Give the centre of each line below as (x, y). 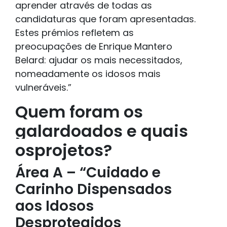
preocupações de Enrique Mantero (94, 47)
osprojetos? (64, 150)
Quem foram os (79, 112)
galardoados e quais (102, 131)
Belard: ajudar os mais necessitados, (99, 60)
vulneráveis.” (43, 88)
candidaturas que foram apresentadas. (105, 19)
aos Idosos (54, 206)
